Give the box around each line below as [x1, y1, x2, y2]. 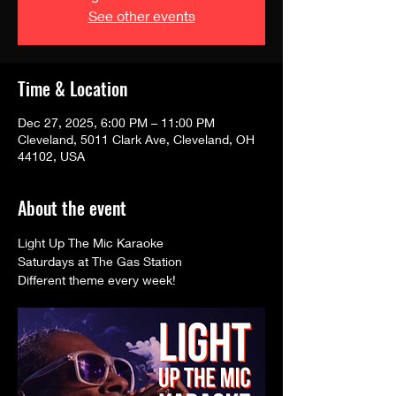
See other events [88, 6, 195, 24]
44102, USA [18, 148, 85, 164]
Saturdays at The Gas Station [18, 253, 182, 269]
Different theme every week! [18, 271, 179, 287]
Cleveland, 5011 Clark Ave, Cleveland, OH [18, 131, 255, 147]
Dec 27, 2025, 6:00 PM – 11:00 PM [18, 114, 215, 130]
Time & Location [18, 74, 127, 102]
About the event [18, 194, 126, 221]
